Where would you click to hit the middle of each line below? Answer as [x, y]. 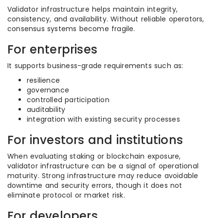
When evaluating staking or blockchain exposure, [94, 156]
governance [48, 90]
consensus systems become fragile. [71, 29]
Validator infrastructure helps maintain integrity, [93, 9]
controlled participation [68, 100]
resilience [43, 80]
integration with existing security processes [103, 119]
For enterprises [52, 49]
